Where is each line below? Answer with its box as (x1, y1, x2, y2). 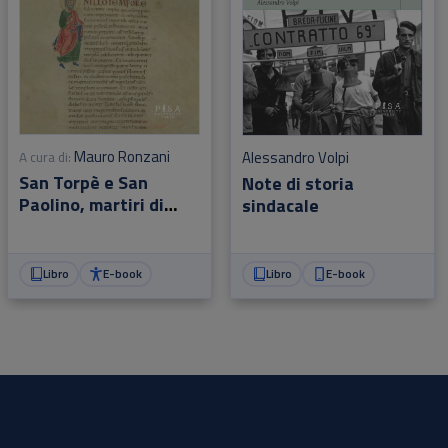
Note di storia (241, 170, 354, 198)
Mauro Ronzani (73, 145, 170, 169)
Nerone (18, 213, 78, 241)
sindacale (241, 192, 319, 220)
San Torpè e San (18, 169, 148, 197)
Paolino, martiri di (18, 191, 164, 219)
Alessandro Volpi (241, 146, 349, 170)
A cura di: (18, 147, 71, 168)
